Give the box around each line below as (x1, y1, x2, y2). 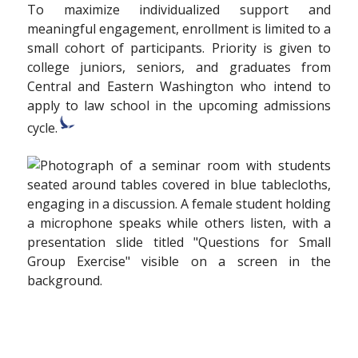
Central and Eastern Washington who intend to (26, 77, 332, 95)
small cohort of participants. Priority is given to (26, 38, 332, 57)
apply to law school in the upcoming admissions (26, 96, 332, 114)
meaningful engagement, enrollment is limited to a (26, 19, 332, 38)
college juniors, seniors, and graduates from (26, 58, 332, 76)
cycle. (26, 118, 58, 137)
